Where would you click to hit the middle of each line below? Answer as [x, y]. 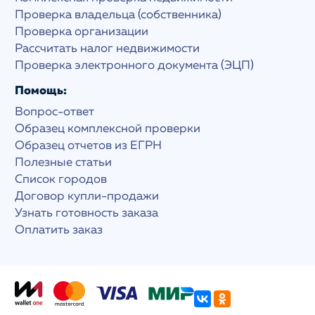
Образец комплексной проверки [108, 129]
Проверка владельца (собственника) [118, 15]
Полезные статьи [64, 162]
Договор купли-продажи [87, 196]
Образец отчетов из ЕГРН [89, 146]
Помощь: [41, 91]
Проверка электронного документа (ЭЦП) [135, 65]
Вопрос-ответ [55, 112]
